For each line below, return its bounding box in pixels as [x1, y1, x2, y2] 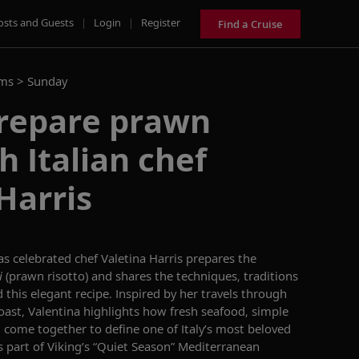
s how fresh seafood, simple [134, 303, 288, 319]
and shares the [88, 268, 176, 284]
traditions [244, 268, 298, 284]
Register [141, 14, 180, 30]
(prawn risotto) [6, 268, 88, 284]
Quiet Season [97, 338, 171, 354]
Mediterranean [175, 338, 260, 354]
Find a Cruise [218, 16, 283, 31]
